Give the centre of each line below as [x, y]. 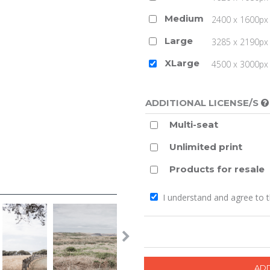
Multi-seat [194, 124]
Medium [184, 18]
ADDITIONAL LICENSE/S [203, 103]
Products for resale [217, 169]
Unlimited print [206, 147]
